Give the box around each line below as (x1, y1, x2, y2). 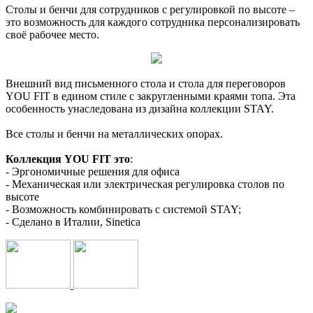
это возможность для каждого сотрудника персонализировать (6, 15, 300, 28)
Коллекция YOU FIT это (6, 152, 130, 165)
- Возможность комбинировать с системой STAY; (6, 203, 241, 215)
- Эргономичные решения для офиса (6, 165, 180, 177)
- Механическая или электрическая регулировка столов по (6, 177, 284, 190)
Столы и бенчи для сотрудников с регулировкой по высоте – (6, 3, 295, 15)
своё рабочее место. (6, 28, 99, 41)
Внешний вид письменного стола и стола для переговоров (6, 77, 286, 89)
